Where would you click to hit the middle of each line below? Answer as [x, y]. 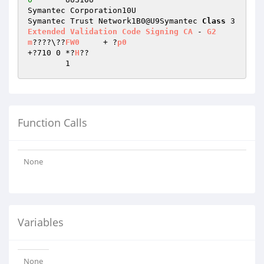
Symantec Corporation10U [82, 10]
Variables [41, 222]
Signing [162, 32]
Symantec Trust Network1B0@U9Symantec [115, 21]
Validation [94, 32]
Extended [47, 32]
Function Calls [52, 123]
